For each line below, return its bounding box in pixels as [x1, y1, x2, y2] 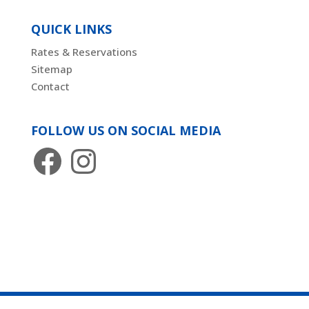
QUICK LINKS [30, 21, 112, 38]
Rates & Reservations [30, 45, 137, 59]
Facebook [30, 142, 77, 157]
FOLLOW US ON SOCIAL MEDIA [30, 122, 221, 139]
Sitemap [30, 62, 72, 77]
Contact [30, 79, 70, 94]
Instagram [66, 142, 117, 157]
